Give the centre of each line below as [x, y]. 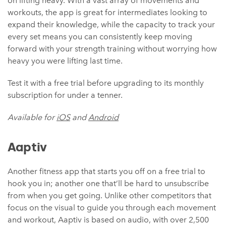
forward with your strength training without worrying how [112, 49]
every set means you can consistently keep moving [100, 37]
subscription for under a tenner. [65, 95]
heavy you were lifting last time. [65, 61]
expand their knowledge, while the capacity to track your [111, 25]
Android [103, 118]
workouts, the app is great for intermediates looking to [107, 13]
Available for [32, 118]
